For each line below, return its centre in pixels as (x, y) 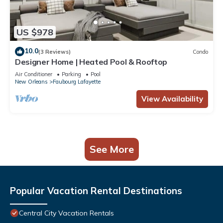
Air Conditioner (34, 74)
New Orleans (31, 82)
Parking (71, 74)
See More (111, 149)
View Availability (172, 99)
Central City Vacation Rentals (66, 213)
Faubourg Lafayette (77, 82)
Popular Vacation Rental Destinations (96, 191)
